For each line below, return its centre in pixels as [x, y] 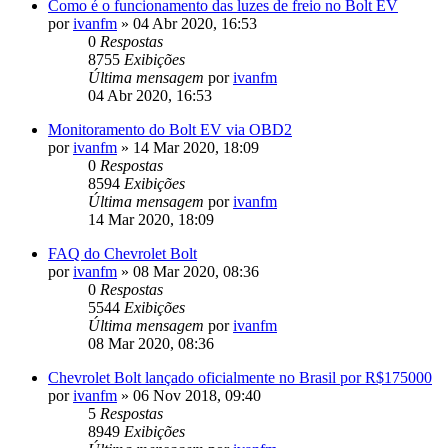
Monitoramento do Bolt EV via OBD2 [170, 129]
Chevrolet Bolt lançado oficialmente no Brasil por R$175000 [240, 377]
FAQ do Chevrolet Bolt [122, 253]
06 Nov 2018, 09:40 [197, 395]
